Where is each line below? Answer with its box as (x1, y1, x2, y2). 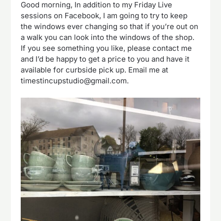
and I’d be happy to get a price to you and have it (21, 54, 190, 64)
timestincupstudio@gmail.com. (21, 76, 129, 85)
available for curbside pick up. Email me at (21, 65, 169, 74)
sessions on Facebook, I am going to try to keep (21, 11, 188, 20)
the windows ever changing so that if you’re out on (21, 22, 199, 31)
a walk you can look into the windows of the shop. (21, 33, 195, 42)
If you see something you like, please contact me (21, 43, 192, 53)
